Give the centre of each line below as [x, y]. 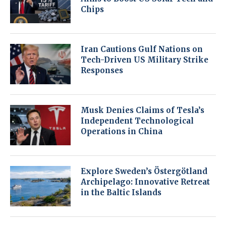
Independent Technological [137, 121]
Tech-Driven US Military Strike [145, 60]
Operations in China [122, 132]
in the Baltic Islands [121, 193]
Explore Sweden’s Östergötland [144, 172]
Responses [102, 71]
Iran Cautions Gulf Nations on [142, 49]
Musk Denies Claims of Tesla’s [143, 110]
